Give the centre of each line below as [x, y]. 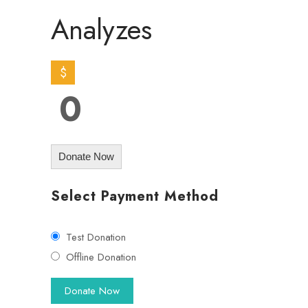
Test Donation [96, 237]
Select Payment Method [135, 196]
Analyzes [101, 30]
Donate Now [86, 156]
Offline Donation [101, 257]
